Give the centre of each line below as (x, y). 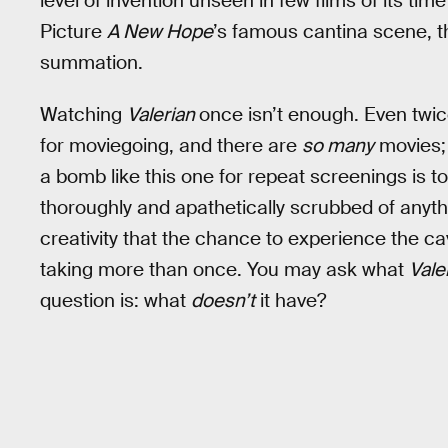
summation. (91, 62)
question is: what (115, 301)
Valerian (163, 115)
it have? (290, 301)
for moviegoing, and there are (171, 146)
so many (338, 146)
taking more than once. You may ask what (224, 270)
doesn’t (223, 301)
